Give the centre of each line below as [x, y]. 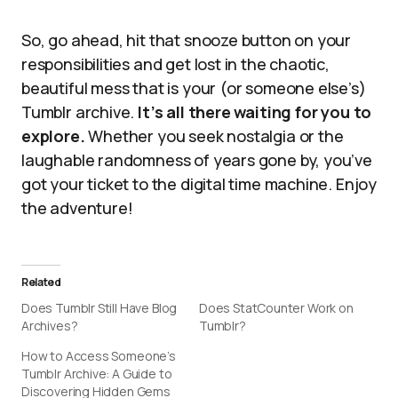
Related [41, 282]
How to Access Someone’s [99, 356]
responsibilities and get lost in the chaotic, [175, 64]
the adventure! [77, 208]
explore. [53, 136]
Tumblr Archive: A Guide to [97, 374]
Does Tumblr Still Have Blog [99, 308]
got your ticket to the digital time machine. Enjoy [199, 184]
